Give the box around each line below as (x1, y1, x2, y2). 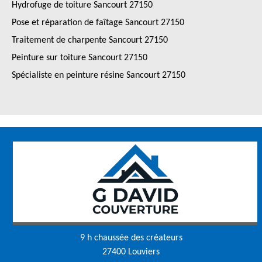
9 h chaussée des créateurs (80, 233, 182, 243)
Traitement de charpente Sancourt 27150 (12, 36, 168, 45)
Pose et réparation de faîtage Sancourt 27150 (12, 18, 184, 27)
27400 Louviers (102, 247, 160, 257)
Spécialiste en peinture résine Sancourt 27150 (12, 71, 185, 80)
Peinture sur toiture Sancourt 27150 (12, 53, 147, 63)
